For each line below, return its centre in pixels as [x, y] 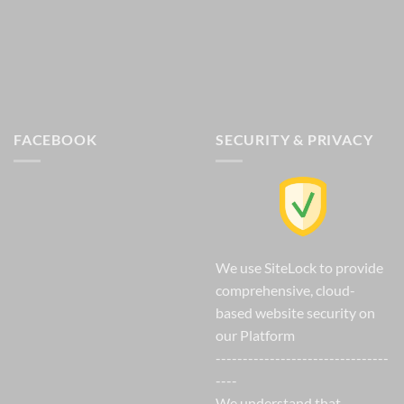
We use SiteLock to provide [299, 268]
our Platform [255, 335]
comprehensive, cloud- [285, 290]
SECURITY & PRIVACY [294, 140]
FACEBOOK [55, 140]
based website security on [295, 313]
